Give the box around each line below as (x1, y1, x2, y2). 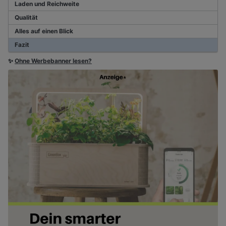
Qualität (15, 14, 38, 22)
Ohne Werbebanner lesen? (15, 57, 92, 65)
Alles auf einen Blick (15, 27, 73, 35)
